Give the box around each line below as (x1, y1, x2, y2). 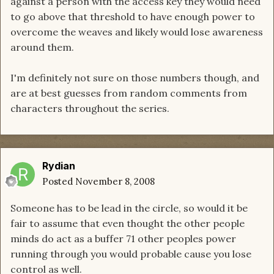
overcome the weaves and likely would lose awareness (10, 26, 263, 39)
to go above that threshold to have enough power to (10, 10, 255, 23)
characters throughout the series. (10, 102, 169, 115)
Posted (42, 176, 75, 188)
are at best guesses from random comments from (10, 87, 247, 100)
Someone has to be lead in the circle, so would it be (10, 202, 248, 215)
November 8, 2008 (75, 176, 155, 188)
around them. (10, 41, 74, 54)
